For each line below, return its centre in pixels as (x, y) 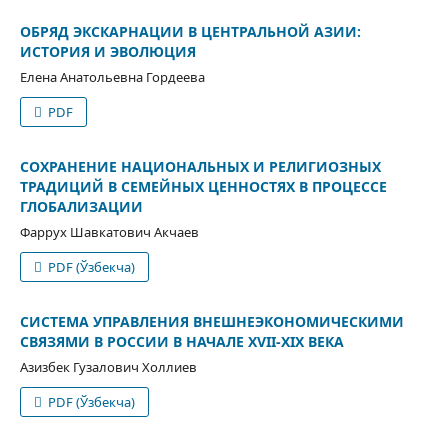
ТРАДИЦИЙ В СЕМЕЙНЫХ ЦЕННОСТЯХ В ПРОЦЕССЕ (203, 186)
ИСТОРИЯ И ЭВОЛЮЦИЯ (107, 51)
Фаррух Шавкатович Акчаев (109, 231)
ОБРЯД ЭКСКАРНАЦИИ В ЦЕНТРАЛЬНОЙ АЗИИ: (190, 31)
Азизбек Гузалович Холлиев (108, 366)
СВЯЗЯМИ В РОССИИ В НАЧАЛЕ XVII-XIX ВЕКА (181, 341)
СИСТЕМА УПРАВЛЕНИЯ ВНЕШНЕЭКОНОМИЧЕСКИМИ (211, 321)
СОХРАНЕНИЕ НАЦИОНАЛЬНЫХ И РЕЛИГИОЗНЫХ (200, 166)
